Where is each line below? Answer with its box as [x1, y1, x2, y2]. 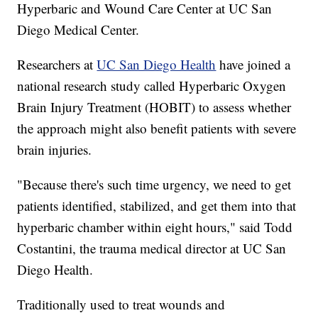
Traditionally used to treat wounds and [17, 295, 226, 314]
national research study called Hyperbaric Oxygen [17, 77, 287, 95]
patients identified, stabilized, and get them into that [17, 197, 297, 215]
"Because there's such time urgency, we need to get [17, 175, 292, 194]
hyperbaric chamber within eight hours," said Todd [17, 218, 293, 236]
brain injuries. [17, 141, 92, 159]
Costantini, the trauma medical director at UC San [17, 239, 287, 258]
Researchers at [17, 55, 97, 74]
